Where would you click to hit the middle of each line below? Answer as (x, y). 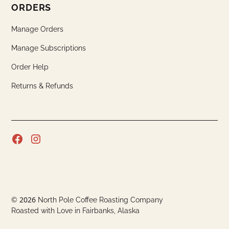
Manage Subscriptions (49, 48)
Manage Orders (38, 29)
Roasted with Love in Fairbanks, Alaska (76, 211)
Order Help (30, 67)
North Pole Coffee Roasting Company (100, 200)
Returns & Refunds (42, 86)
